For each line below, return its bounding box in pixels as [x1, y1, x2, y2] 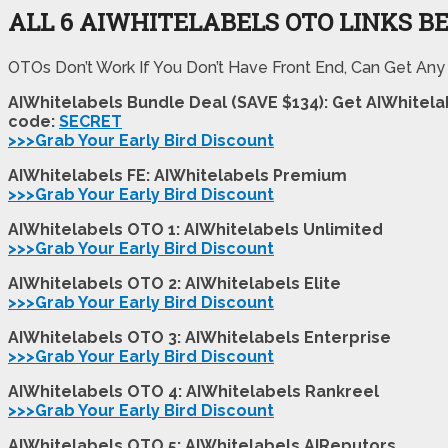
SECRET [59, 111, 122, 131]
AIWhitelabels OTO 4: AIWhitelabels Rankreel [8, 381, 383, 401]
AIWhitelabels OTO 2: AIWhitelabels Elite [8, 273, 341, 293]
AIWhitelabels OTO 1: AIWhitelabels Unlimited [8, 219, 383, 239]
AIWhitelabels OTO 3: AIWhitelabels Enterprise [8, 327, 391, 347]
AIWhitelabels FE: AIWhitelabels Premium [8, 165, 347, 185]
